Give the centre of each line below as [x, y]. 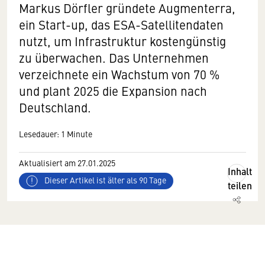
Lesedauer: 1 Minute [56, 134]
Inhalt [240, 171]
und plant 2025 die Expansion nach [113, 91]
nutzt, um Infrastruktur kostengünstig [122, 41]
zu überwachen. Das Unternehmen [114, 58]
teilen [240, 185]
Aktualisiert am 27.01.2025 [67, 163]
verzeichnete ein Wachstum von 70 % [119, 74]
